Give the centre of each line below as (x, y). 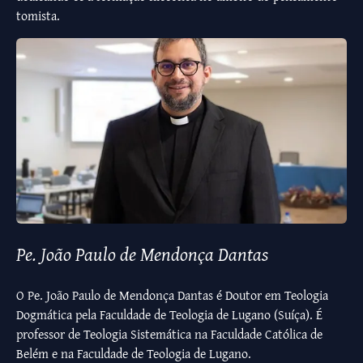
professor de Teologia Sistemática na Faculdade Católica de (169, 334)
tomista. (38, 15)
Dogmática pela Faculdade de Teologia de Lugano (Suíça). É (169, 315)
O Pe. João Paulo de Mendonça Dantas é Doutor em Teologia (172, 295)
